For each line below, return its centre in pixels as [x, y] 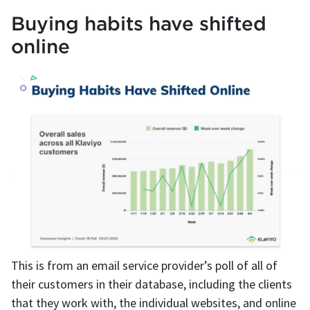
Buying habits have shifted [139, 24]
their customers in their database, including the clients [152, 284]
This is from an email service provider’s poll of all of [144, 265]
